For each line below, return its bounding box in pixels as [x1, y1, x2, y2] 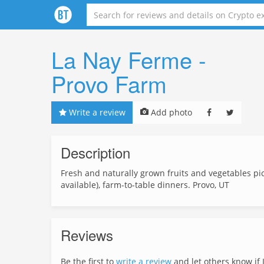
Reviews [61, 225, 113, 245]
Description [61, 142, 130, 163]
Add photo [148, 107, 192, 118]
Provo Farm [51, 67, 167, 100]
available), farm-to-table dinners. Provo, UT [61, 179, 229, 190]
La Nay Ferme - [51, 43, 206, 75]
